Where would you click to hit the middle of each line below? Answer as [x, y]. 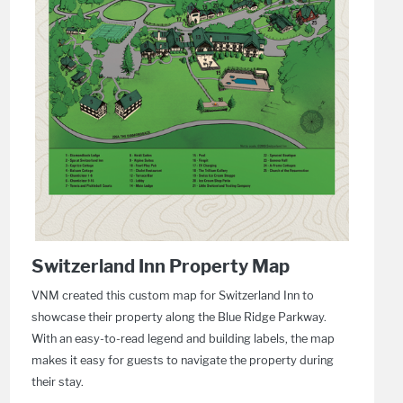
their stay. [57, 382]
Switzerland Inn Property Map [160, 266]
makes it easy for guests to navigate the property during [182, 360]
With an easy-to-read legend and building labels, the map [183, 339]
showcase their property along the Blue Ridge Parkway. [179, 317]
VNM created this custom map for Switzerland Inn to [172, 296]
